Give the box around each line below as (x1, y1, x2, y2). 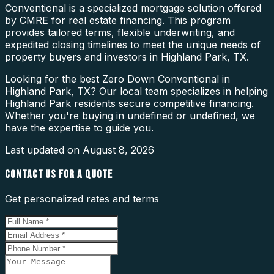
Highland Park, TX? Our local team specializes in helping (5, 84, 268, 97)
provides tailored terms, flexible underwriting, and (5, 26, 235, 39)
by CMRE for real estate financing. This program (5, 13, 231, 26)
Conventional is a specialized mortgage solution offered (5, 1, 261, 14)
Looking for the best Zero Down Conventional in (5, 72, 230, 85)
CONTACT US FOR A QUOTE (5, 167, 113, 182)
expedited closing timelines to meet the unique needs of (5, 38, 261, 51)
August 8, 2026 (83, 143, 154, 156)
